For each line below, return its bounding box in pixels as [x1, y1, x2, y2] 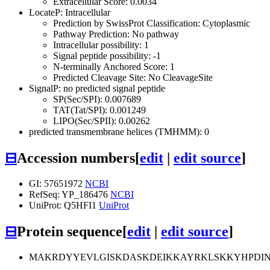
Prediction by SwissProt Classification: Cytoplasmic [53, 18, 250, 29]
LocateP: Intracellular [29, 7, 110, 18]
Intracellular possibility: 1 [53, 40, 149, 51]
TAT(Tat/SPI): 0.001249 [53, 105, 146, 116]
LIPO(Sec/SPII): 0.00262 [53, 116, 150, 127]
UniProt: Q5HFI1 [29, 199, 99, 210]
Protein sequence [17, 223, 122, 239]
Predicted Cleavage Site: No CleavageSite [53, 72, 213, 83]
